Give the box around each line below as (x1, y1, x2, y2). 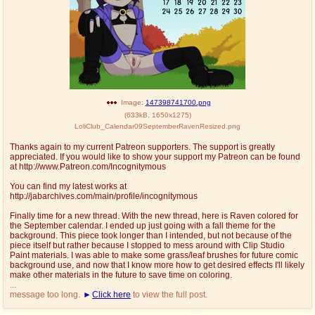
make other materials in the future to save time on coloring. (10, 270, 232, 279)
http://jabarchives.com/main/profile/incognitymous (10, 191, 198, 200)
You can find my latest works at (10, 181, 127, 191)
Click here (92, 290, 131, 299)
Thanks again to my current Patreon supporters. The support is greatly (10, 142, 275, 151)
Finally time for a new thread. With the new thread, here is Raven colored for (10, 211, 298, 220)
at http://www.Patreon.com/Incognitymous (10, 162, 166, 171)
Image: (120, 98, 143, 106)
